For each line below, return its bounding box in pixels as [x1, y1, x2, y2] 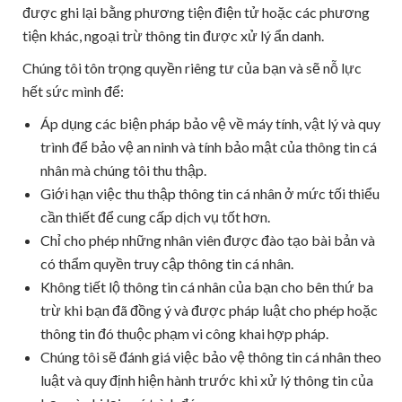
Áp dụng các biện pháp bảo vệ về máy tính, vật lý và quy [40, 115, 380, 132]
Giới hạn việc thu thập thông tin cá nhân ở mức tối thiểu [40, 185, 380, 202]
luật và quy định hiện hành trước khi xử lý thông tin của [40, 371, 373, 389]
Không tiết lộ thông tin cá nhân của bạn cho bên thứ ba [40, 278, 373, 295]
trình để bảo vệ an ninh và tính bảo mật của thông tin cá [40, 138, 377, 155]
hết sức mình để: [22, 83, 124, 100]
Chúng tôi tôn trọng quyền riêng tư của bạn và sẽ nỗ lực [22, 59, 362, 76]
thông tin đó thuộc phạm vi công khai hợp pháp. [40, 325, 328, 342]
